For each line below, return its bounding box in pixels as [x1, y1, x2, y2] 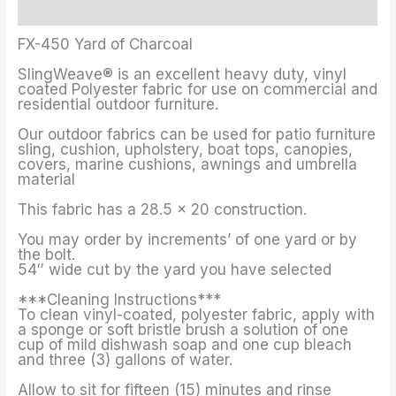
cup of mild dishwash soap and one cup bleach [18, 335, 353, 354]
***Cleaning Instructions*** [18, 290, 222, 308]
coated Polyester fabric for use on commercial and [18, 80, 378, 98]
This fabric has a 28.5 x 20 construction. [18, 200, 308, 218]
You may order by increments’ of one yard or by [18, 230, 358, 248]
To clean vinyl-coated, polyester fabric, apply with [18, 305, 376, 324]
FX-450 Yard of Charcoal [18, 34, 194, 53]
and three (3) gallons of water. [18, 350, 233, 369]
